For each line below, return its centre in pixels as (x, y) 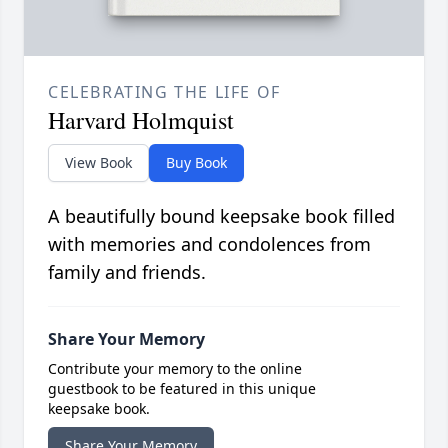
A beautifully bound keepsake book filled (221, 216)
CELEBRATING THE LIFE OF (164, 92)
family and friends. (127, 272)
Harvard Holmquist (141, 120)
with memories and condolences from (209, 244)
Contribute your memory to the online (175, 369)
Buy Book (196, 163)
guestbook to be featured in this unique (182, 389)
